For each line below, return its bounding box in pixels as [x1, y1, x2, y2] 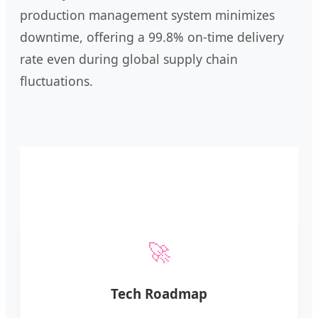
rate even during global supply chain [20, 50, 238, 67]
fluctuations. [20, 72, 93, 89]
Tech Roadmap [111, 284, 207, 302]
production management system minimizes [20, 6, 275, 23]
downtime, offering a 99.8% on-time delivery [20, 28, 284, 45]
